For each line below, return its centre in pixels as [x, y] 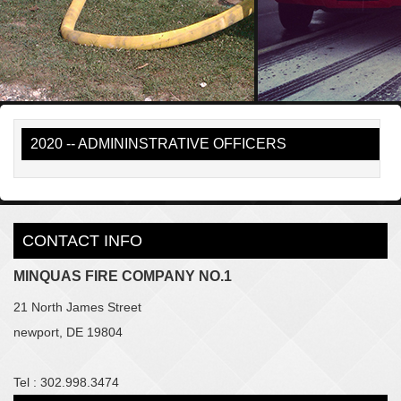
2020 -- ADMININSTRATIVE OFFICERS [159, 143]
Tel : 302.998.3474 [66, 382]
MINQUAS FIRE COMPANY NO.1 [123, 276]
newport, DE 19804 [68, 332]
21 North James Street [77, 307]
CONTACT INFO [82, 240]
